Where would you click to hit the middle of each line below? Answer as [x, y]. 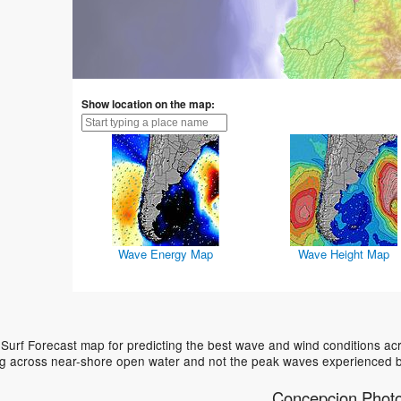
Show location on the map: [148, 104]
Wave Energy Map [166, 254]
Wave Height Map [344, 254]
